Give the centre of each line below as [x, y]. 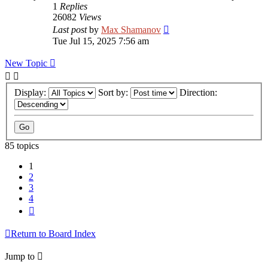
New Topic [26, 63]
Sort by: [114, 92]
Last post [71, 30]
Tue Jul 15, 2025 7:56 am [101, 41]
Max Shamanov [131, 30]
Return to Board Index [53, 233]
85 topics [22, 145]
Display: [31, 92]
